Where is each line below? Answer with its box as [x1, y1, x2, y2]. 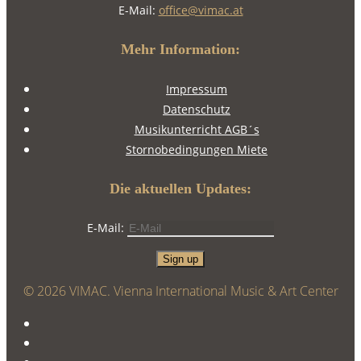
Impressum [166, 81, 227, 97]
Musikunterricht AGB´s [134, 121, 259, 137]
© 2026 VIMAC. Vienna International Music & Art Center [23, 281, 338, 300]
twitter [38, 313, 75, 331]
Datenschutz [163, 101, 230, 117]
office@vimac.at [158, 2, 243, 18]
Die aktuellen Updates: [110, 180, 251, 197]
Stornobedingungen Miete [126, 141, 268, 157]
